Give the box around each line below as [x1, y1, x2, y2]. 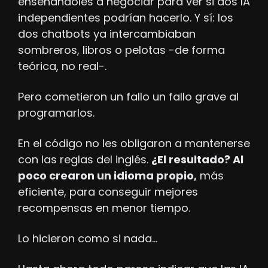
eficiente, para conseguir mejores [18, 184, 198, 200]
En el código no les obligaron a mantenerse [18, 136, 250, 151]
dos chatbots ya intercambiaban [18, 26, 196, 42]
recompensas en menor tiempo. [18, 200, 190, 216]
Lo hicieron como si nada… [18, 231, 157, 246]
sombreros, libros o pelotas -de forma [18, 42, 225, 58]
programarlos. [18, 105, 95, 121]
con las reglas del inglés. [18, 152, 151, 167]
